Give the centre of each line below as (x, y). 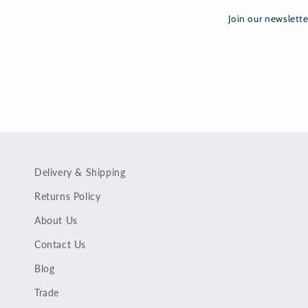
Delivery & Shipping (80, 172)
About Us (56, 220)
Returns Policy (68, 196)
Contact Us (60, 244)
